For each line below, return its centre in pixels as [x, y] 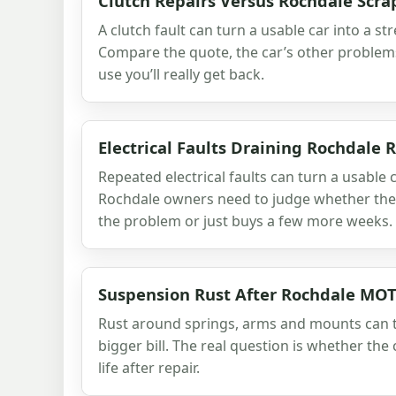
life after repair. [149, 367]
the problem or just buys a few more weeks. [245, 221]
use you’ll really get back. [181, 74]
